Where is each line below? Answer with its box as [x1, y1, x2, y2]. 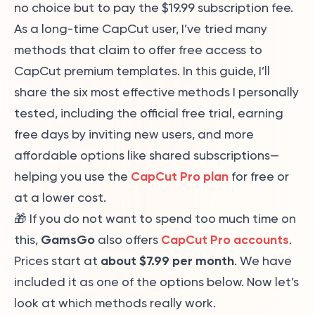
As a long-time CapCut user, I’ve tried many [14, 22, 267, 36]
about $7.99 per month [101, 253, 234, 269]
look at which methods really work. [14, 296, 216, 310]
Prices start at [14, 254, 101, 268]
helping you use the [14, 169, 131, 184]
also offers [95, 233, 161, 247]
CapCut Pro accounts [161, 232, 289, 247]
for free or [229, 169, 289, 184]
